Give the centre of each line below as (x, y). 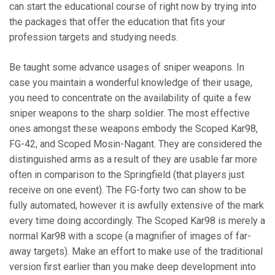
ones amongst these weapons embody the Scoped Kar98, (134, 129)
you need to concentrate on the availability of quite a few (130, 98)
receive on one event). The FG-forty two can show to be (128, 190)
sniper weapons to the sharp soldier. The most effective (130, 114)
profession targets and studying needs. (94, 37)
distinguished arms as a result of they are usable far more (133, 160)
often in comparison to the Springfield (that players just (127, 175)
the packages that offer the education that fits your (117, 22)
